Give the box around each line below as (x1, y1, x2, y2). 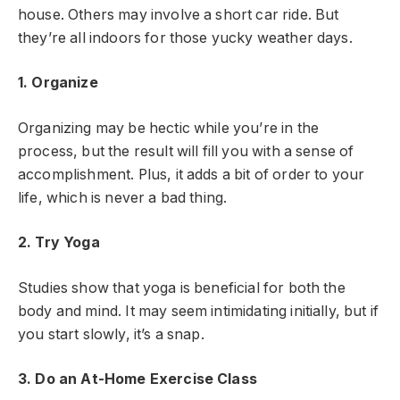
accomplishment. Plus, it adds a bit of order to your (18, 165, 365, 183)
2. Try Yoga (18, 234, 100, 252)
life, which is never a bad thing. (18, 188, 231, 206)
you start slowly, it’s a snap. (18, 325, 204, 343)
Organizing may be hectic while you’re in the (18, 119, 320, 137)
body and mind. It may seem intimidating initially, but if (18, 302, 379, 320)
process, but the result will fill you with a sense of (18, 142, 354, 160)
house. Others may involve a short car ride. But (18, 5, 339, 23)
